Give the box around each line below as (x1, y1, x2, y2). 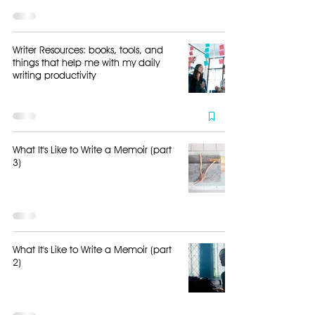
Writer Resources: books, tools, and (13, 44, 163, 56)
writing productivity (13, 70, 96, 81)
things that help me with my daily (13, 57, 160, 68)
